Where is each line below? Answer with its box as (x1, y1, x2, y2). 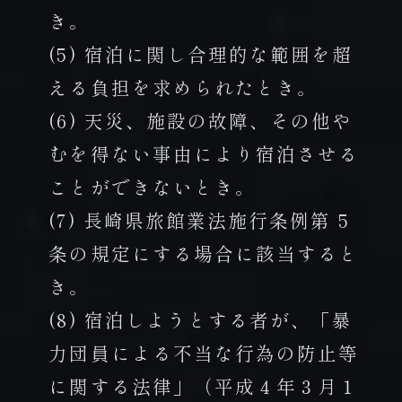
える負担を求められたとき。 (48, 73, 319, 100)
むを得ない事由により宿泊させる (48, 139, 360, 167)
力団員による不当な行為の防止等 (48, 338, 360, 366)
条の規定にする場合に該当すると (48, 239, 360, 267)
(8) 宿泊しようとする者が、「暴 (48, 305, 354, 333)
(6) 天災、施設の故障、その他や (48, 106, 354, 134)
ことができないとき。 (48, 172, 257, 200)
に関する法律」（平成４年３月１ (48, 371, 360, 399)
